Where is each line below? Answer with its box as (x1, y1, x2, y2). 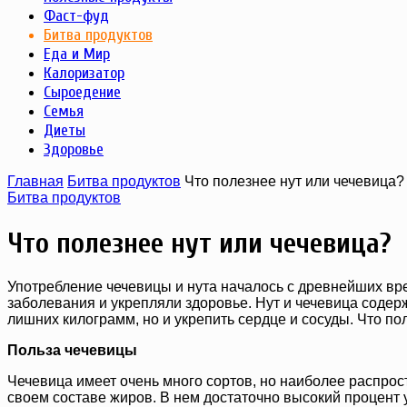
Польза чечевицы (7, 342, 137, 359)
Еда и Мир (44, 45, 110, 65)
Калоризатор (44, 64, 124, 84)
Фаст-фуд (44, 6, 109, 26)
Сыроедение (44, 83, 121, 103)
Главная (7, 174, 64, 190)
